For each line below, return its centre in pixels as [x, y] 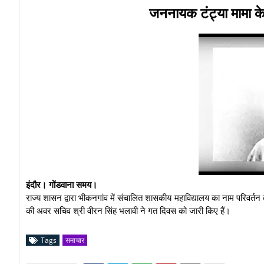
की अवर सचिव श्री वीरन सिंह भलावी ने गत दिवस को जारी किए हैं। [128, 210]
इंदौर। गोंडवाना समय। [63, 184]
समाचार [75, 240]
